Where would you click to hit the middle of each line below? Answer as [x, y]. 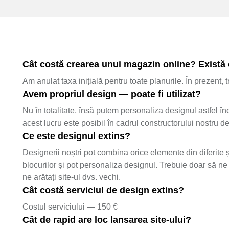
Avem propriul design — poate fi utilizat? [112, 94]
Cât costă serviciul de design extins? [103, 190]
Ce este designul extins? [76, 136]
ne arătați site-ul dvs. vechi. [72, 177]
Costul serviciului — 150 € [70, 207]
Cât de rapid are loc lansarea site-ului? [107, 220]
